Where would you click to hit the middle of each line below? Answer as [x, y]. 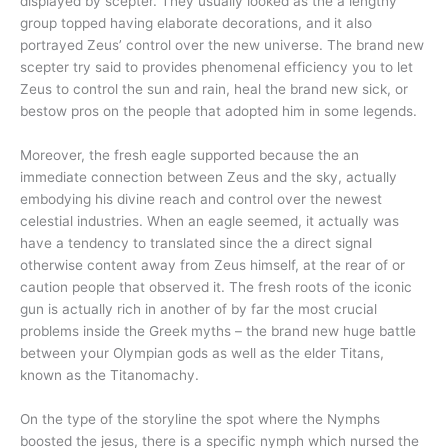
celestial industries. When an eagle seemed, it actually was [209, 220]
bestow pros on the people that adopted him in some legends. [218, 111]
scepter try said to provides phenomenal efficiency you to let [216, 67]
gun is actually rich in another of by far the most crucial [198, 308]
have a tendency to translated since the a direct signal [196, 242]
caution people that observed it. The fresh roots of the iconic [216, 286]
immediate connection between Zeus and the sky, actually [208, 176]
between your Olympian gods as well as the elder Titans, [202, 352]
